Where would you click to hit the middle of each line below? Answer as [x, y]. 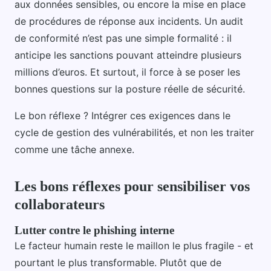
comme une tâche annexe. [74, 149]
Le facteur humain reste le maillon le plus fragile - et [134, 245]
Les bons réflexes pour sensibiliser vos [132, 186]
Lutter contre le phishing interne [94, 230]
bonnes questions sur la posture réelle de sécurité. [130, 89]
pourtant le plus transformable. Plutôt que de [118, 262]
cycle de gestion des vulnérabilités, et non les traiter [134, 132]
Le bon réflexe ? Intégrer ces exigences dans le [122, 115]
